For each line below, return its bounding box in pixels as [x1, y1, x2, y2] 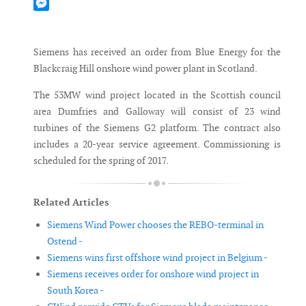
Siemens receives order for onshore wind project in [47, 268, 259, 281]
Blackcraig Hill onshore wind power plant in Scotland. [33, 62, 258, 75]
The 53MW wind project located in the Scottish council [33, 89, 281, 102]
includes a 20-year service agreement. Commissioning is [33, 138, 281, 151]
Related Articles [33, 196, 109, 209]
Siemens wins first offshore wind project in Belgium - [47, 251, 268, 264]
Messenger [33, 12, 78, 25]
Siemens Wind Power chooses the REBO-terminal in [47, 219, 264, 232]
